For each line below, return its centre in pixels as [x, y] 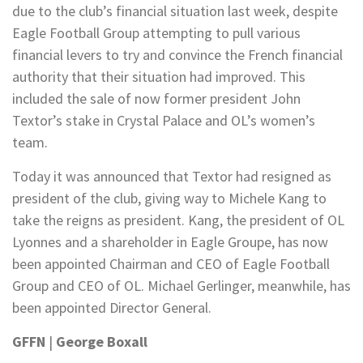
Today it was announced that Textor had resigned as [172, 176]
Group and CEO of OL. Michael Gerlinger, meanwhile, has [181, 286]
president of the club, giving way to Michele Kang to [169, 198]
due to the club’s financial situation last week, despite [175, 11]
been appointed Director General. [112, 307]
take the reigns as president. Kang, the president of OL [178, 220]
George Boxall [102, 342]
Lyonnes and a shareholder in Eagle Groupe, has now [170, 242]
